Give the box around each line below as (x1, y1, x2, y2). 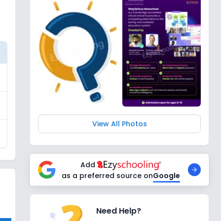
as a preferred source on (62, 170, 153, 181)
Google (153, 170, 180, 181)
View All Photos (92, 118, 147, 129)
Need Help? (96, 205, 141, 217)
